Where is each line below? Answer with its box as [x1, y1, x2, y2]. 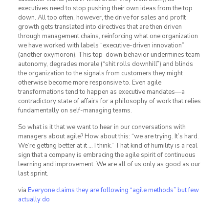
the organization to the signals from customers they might [18, 69, 183, 78]
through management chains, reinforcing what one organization [18, 32, 198, 41]
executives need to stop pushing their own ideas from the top [18, 4, 193, 13]
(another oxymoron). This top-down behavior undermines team [18, 50, 200, 60]
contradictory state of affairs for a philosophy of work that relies [18, 97, 201, 106]
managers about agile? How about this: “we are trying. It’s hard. [18, 132, 199, 141]
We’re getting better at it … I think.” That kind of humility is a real [18, 141, 197, 151]
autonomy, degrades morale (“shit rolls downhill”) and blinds [18, 60, 193, 69]
